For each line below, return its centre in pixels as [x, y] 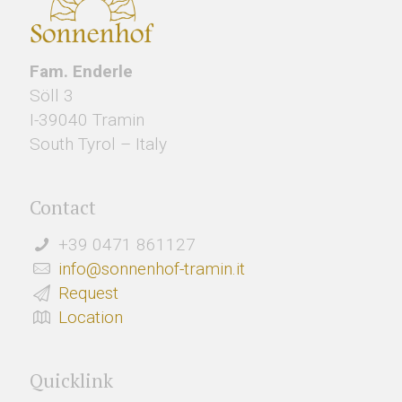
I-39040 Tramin [87, 119]
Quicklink [71, 380]
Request [88, 293]
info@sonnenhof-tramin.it [151, 268]
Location [90, 317]
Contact [63, 207]
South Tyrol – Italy [98, 144]
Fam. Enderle [81, 71]
